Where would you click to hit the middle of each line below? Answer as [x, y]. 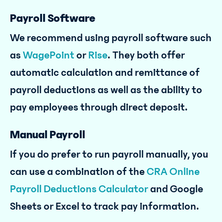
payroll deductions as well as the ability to [106, 90]
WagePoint [48, 55]
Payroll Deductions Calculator [79, 189]
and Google [176, 189]
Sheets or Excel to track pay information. [105, 206]
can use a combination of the [77, 172]
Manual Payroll [48, 135]
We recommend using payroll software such [111, 38]
